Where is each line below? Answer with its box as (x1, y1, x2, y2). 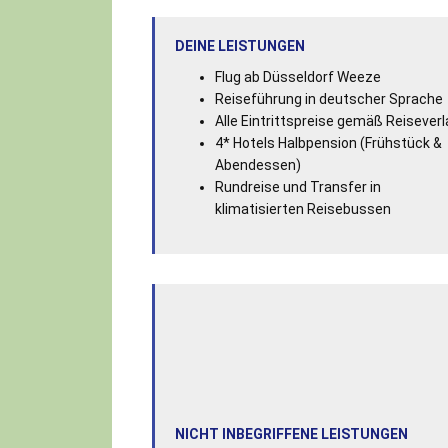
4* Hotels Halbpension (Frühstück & (214, 134, 442, 151)
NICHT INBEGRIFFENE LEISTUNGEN (174, 425, 408, 442)
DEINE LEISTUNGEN (174, 37, 305, 54)
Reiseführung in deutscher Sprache (214, 90, 443, 107)
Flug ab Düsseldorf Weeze (214, 68, 381, 85)
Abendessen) (214, 156, 301, 173)
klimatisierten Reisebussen (214, 200, 391, 217)
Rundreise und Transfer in (214, 178, 381, 195)
